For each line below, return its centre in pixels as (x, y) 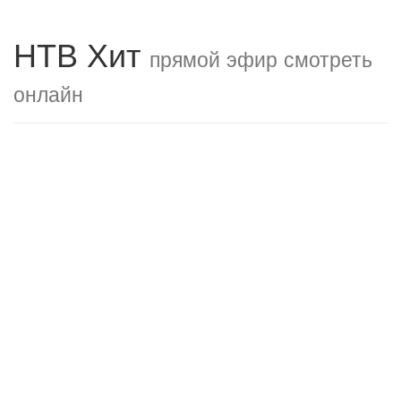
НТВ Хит (81, 53)
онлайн (48, 93)
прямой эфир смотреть (261, 58)
